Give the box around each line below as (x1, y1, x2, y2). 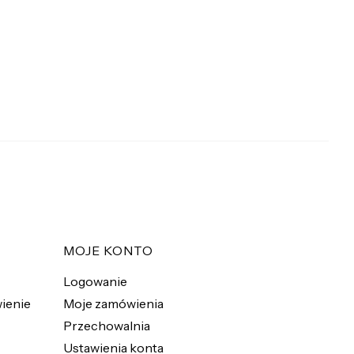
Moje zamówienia (63, 295, 164, 311)
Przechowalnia (63, 317, 150, 333)
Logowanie (63, 273, 127, 289)
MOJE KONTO (63, 242, 153, 258)
